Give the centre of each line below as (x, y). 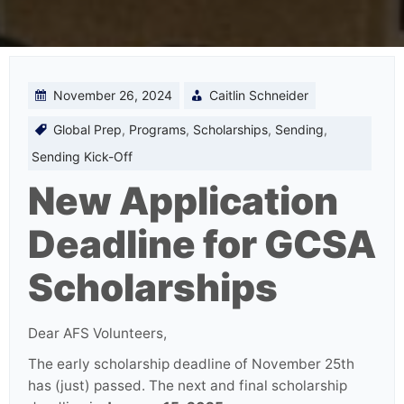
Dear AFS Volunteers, (97, 333)
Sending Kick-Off (82, 156)
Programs (157, 129)
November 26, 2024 (113, 95)
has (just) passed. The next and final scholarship (188, 386)
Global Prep (87, 129)
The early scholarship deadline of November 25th (191, 364)
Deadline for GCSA (202, 244)
